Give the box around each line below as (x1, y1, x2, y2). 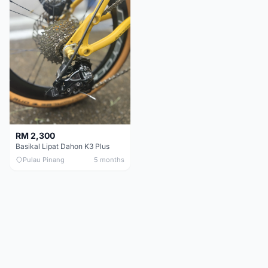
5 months (94, 156, 124, 165)
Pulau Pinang (23, 156, 65, 165)
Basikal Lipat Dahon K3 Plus (16, 142, 109, 151)
